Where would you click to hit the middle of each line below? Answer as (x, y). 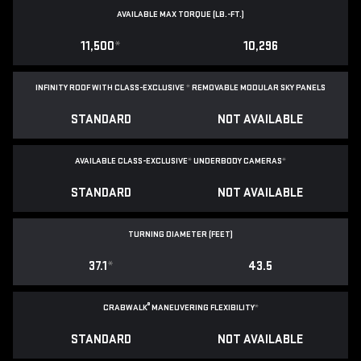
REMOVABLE (215, 88)
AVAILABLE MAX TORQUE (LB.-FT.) (180, 15)
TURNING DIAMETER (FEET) (180, 234)
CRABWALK (125, 308)
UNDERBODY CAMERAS (238, 161)
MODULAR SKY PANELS (283, 88)
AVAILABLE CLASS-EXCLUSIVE (131, 161)
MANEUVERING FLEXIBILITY (202, 308)
